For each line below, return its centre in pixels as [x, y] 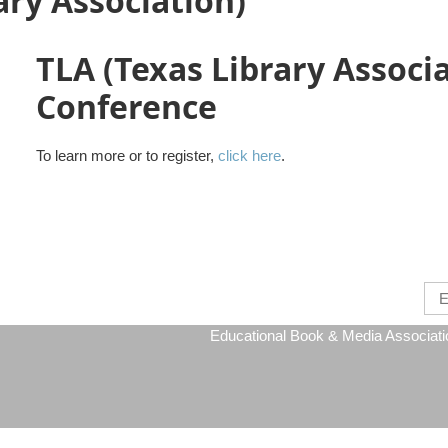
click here [249, 156]
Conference [130, 107]
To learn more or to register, [127, 156]
